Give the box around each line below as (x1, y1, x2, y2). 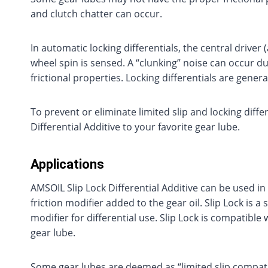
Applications (31, 157, 104, 172)
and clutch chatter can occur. (31, 7, 162, 21)
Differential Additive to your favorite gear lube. (31, 120, 240, 134)
